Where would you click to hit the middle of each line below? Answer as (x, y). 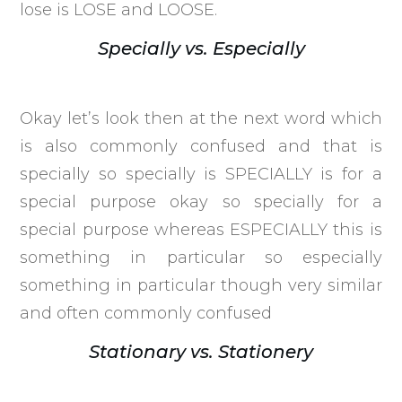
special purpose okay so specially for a (201, 201)
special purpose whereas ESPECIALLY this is (201, 229)
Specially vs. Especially (201, 48)
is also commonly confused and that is (201, 146)
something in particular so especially (201, 257)
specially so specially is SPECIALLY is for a (201, 174)
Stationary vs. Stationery (201, 351)
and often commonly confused (149, 313)
